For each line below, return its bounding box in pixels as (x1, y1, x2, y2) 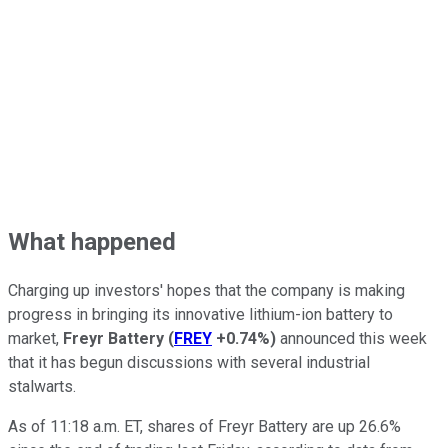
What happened (8, 227, 176, 256)
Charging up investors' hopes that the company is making (8, 281, 405, 301)
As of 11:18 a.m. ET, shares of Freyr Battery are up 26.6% (8, 417, 401, 437)
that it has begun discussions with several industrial (8, 353, 370, 373)
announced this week (276, 329, 427, 349)
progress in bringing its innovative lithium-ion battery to (8, 305, 393, 325)
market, (8, 329, 63, 349)
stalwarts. (8, 377, 88, 397)
